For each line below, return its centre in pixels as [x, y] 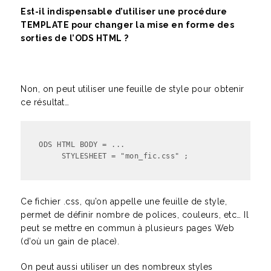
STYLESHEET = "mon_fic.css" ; [116, 156]
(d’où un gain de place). [70, 241]
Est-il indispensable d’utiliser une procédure [124, 11]
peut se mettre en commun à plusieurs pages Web [127, 228]
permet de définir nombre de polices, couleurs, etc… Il [135, 215]
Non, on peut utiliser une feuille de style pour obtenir [132, 89]
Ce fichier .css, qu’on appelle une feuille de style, [124, 201]
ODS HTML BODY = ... [84, 145]
